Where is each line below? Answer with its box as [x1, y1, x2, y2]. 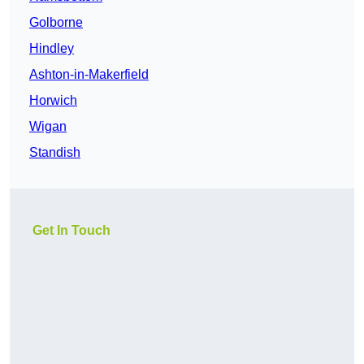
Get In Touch [32, 223, 110, 238]
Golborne [29, 15, 83, 30]
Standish [29, 145, 80, 160]
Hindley [29, 41, 74, 56]
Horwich [29, 93, 77, 108]
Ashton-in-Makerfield [29, 67, 149, 82]
